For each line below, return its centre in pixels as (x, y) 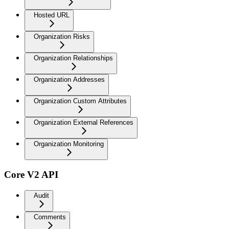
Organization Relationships (73, 58)
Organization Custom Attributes (80, 101)
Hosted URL (52, 15)
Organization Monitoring (69, 144)
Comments (50, 217)
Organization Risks (62, 36)
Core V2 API (31, 175)
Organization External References (84, 122)
